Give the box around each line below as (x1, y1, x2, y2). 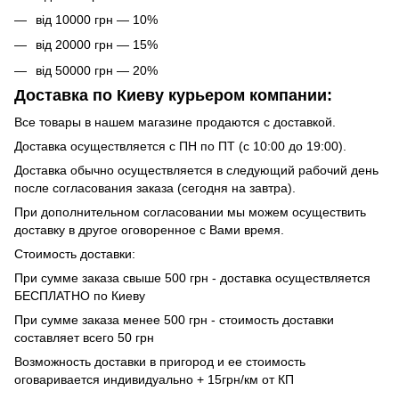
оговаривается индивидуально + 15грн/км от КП (14, 371, 294, 387)
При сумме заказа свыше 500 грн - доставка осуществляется (14, 270, 370, 285)
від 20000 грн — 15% (36, 37, 158, 53)
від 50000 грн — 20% (36, 62, 158, 77)
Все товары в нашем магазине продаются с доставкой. (14, 114, 336, 129)
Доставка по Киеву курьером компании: (14, 86, 332, 105)
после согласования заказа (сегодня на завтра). (14, 180, 296, 195)
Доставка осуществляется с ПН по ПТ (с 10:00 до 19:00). (14, 138, 346, 153)
